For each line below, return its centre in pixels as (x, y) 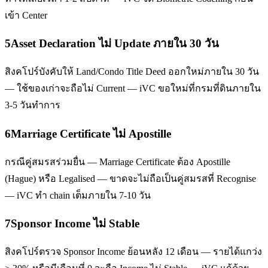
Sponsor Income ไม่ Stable (75, 224)
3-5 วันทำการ (33, 105)
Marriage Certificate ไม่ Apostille (91, 133)
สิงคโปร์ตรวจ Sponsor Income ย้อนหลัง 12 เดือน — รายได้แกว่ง (133, 252)
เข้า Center (26, 15)
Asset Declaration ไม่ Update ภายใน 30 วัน (115, 44)
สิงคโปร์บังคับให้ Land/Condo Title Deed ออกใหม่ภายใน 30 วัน (132, 72)
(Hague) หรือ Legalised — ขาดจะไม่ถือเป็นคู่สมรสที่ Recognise (130, 178)
